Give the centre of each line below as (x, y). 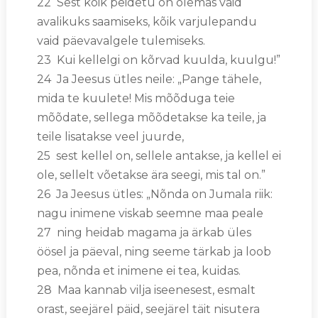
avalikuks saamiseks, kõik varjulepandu (147, 21)
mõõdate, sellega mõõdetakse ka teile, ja (151, 117)
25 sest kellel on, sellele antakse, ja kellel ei (159, 155)
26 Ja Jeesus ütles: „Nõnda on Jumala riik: (154, 194)
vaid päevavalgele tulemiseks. (121, 40)
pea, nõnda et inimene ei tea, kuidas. (138, 270)
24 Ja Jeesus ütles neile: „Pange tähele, (149, 79)
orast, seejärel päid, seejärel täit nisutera (148, 309)
